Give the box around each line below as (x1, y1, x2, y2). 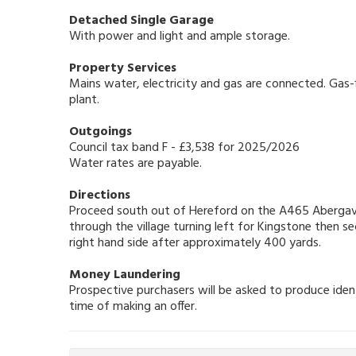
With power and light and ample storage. (69, 26, 290, 48)
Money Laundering (69, 265, 180, 286)
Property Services (69, 58, 176, 79)
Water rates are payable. (69, 153, 202, 175)
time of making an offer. (69, 296, 197, 318)
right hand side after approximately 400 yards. (69, 233, 321, 254)
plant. (69, 90, 99, 111)
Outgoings (69, 122, 132, 143)
